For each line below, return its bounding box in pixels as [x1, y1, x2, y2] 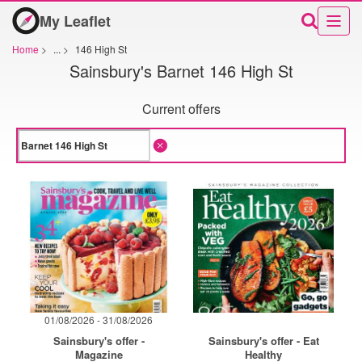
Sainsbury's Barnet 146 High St [69, 58, 293, 82]
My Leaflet [40, 10, 111, 32]
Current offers [141, 99, 221, 118]
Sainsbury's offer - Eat [208, 333, 319, 348]
